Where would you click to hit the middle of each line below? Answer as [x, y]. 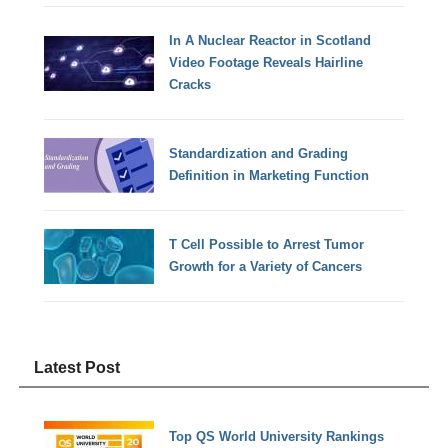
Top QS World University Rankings [277, 437]
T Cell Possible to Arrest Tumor [267, 245]
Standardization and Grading [259, 154]
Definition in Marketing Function [269, 176]
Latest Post [77, 367]
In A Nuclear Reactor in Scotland [270, 41]
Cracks [190, 85]
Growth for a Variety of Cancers [266, 267]
